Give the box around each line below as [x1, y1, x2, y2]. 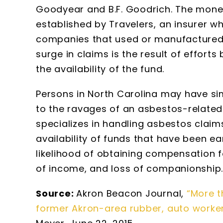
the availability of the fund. [36, 63, 165, 75]
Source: [36, 187, 77, 200]
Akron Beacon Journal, [76, 187, 187, 200]
